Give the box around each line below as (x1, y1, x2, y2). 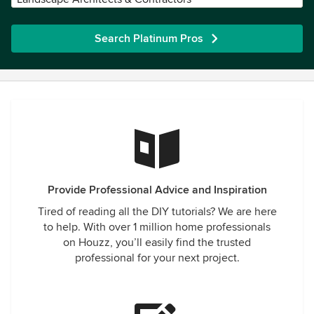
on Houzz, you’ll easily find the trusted (63, 235, 251, 250)
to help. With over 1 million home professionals (43, 220, 271, 234)
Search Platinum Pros (94, 32, 203, 46)
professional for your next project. (74, 251, 240, 265)
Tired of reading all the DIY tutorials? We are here (37, 205, 277, 219)
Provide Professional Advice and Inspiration (47, 183, 267, 197)
